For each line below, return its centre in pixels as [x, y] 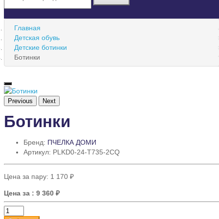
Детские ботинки [41, 47]
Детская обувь [37, 38]
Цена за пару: [27, 177]
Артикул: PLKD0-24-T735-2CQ [72, 152]
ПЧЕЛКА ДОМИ [72, 142]
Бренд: [35, 142]
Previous [20, 101]
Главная [27, 28]
